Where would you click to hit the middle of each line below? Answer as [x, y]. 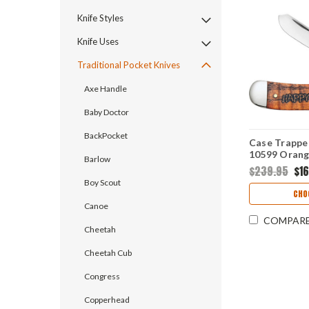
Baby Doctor [107, 112]
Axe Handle [106, 88]
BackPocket [106, 135]
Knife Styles [100, 18]
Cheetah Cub [108, 252]
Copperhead [107, 299]
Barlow [97, 159]
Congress [102, 276]
